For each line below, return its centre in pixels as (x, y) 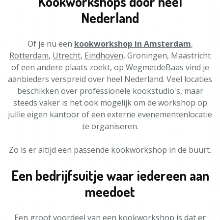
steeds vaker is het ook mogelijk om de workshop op (110, 103)
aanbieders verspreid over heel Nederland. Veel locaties (110, 79)
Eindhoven (104, 55)
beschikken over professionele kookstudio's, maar (110, 91)
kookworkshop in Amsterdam (132, 44)
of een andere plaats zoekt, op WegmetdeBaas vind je (110, 67)
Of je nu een (51, 44)
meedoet (110, 192)
